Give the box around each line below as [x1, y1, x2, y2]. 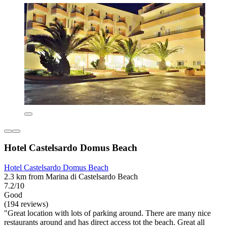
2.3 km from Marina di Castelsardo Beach [4, 172, 138, 181]
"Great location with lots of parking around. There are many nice [4, 209, 211, 218]
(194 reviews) [4, 200, 48, 209]
